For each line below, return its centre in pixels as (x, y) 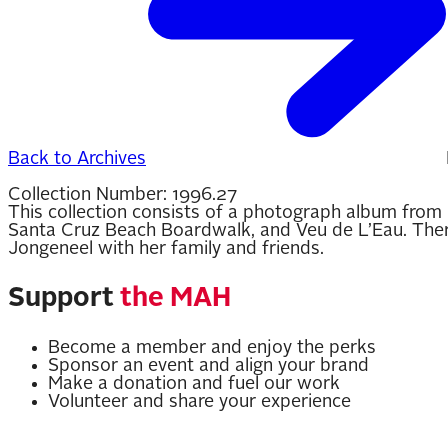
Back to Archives (77, 159)
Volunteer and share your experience (199, 402)
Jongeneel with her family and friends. (166, 249)
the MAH (175, 298)
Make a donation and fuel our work (194, 384)
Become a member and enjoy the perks (212, 348)
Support (64, 298)
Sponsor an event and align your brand (208, 366)
